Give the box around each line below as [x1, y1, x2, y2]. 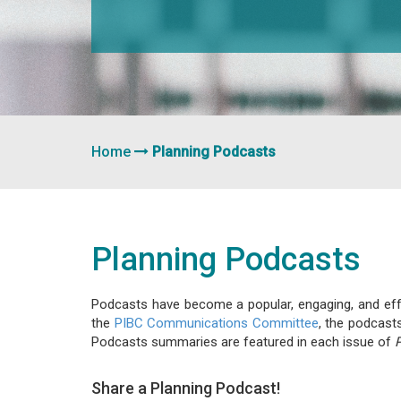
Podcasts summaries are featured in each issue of [91, 334, 395, 350]
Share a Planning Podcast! [91, 379, 280, 397]
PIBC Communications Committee [114, 315, 319, 331]
